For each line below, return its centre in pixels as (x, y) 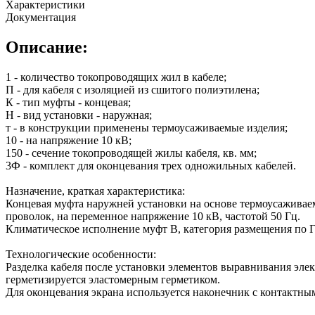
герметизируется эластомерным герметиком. (113, 279)
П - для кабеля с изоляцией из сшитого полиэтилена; (133, 89)
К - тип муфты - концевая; (68, 102)
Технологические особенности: (81, 254)
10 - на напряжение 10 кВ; (69, 140)
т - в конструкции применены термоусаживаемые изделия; (147, 127)
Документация (41, 17)
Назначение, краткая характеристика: (95, 191)
